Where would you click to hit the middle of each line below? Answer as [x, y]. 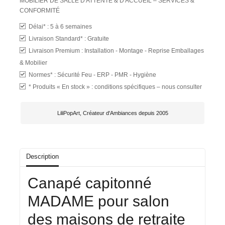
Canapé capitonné [90, 183]
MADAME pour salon [98, 201]
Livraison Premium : [57, 50]
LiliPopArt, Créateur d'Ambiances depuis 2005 [113, 113]
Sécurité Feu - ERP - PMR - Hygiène [107, 75]
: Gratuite [97, 38]
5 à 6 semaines [71, 26]
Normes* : [43, 75]
